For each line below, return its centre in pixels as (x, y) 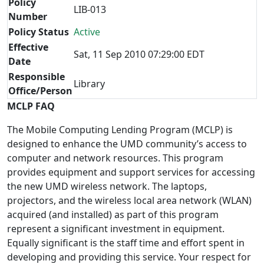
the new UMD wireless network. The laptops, (107, 186)
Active (87, 32)
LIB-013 (90, 9)
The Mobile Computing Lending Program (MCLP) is (120, 130)
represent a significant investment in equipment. (116, 229)
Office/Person (40, 91)
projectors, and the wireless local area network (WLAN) (129, 200)
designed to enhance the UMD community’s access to (127, 144)
